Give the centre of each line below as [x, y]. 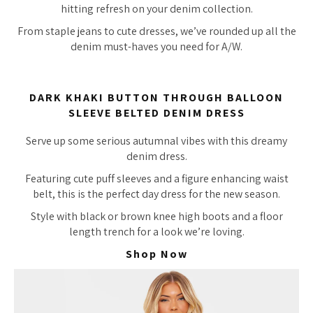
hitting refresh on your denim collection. [156, 9]
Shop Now [156, 254]
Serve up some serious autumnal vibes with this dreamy [156, 141]
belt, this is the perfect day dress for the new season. [156, 194]
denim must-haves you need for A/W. [156, 46]
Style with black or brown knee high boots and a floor [156, 217]
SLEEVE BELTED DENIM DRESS [156, 112]
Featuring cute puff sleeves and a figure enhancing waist [156, 179]
